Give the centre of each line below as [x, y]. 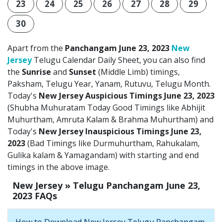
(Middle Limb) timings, [138, 72]
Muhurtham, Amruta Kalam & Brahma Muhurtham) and [111, 119]
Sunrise [36, 72]
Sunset [83, 72]
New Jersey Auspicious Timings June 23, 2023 [127, 95]
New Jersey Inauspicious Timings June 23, [120, 131]
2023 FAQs [35, 195]
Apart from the [36, 48]
